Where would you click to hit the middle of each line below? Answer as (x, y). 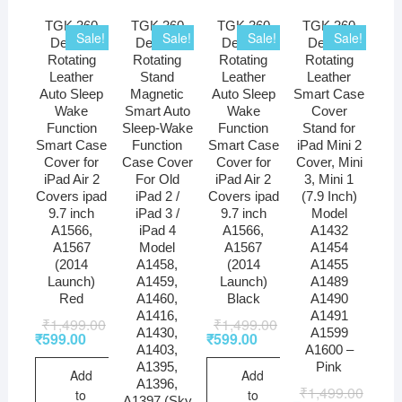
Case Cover (157, 162)
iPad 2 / (157, 197)
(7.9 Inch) (329, 197)
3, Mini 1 (329, 179)
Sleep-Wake (157, 128)
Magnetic (157, 94)
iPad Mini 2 (329, 145)
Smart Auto (157, 111)
